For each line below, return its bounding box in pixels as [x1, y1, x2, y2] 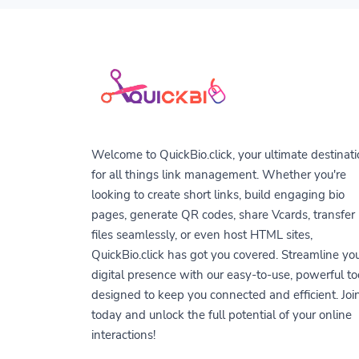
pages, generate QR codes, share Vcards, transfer [91, 207, 355, 224]
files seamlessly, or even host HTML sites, [91, 227, 313, 244]
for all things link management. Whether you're [91, 167, 346, 184]
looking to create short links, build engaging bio [91, 187, 345, 204]
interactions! [91, 327, 155, 344]
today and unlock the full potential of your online [91, 307, 352, 324]
